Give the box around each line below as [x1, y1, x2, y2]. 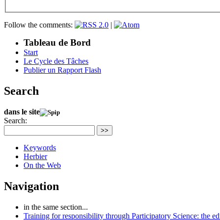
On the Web [24, 161, 61, 169]
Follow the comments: [4, 20, 75, 29]
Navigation [4, 179, 59, 192]
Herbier [24, 152, 47, 161]
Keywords [24, 143, 56, 152]
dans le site [4, 107, 40, 116]
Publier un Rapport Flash [24, 65, 101, 74]
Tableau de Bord [24, 37, 91, 48]
